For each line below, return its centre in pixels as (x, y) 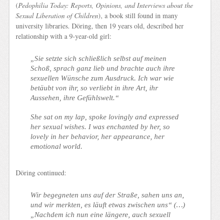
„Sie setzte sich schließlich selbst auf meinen (99, 58)
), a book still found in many (138, 16)
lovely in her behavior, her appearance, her (98, 136)
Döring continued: (41, 173)
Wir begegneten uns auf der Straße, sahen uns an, (108, 194)
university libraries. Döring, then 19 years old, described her (100, 26)
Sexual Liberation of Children (57, 16)
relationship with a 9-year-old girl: (64, 36)
